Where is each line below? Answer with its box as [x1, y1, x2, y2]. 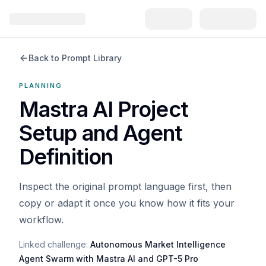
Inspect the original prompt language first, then [19, 180, 232, 192]
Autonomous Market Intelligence [90, 239, 226, 249]
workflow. [19, 214, 64, 226]
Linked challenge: [19, 239, 88, 249]
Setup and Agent [19, 120, 183, 146]
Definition [19, 144, 113, 170]
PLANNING [19, 81, 62, 90]
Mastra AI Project [19, 96, 188, 122]
